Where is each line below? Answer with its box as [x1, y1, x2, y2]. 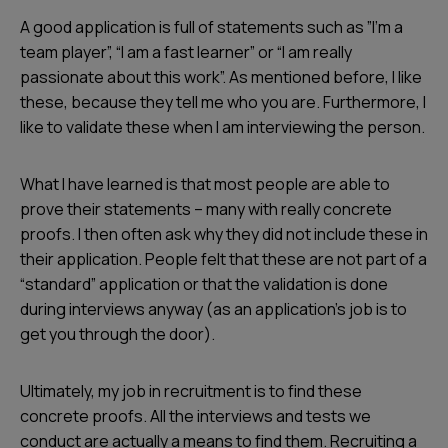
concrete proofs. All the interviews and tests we [20, 405, 371, 427]
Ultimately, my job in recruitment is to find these [20, 380, 362, 402]
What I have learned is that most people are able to [20, 173, 390, 195]
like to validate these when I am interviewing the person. [20, 116, 425, 138]
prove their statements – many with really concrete [20, 198, 392, 220]
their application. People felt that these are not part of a [20, 248, 427, 270]
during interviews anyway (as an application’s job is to [20, 298, 407, 320]
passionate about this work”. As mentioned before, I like [20, 66, 422, 88]
